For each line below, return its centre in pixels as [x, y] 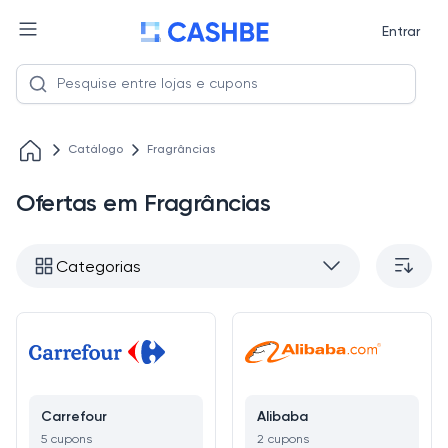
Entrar [400, 32]
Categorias [98, 268]
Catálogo [95, 150]
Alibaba [282, 417]
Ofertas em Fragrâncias [143, 204]
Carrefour [74, 417]
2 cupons [283, 440]
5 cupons [66, 440]
